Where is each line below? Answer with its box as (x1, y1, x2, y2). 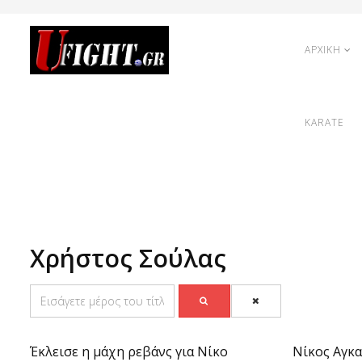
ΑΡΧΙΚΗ (305, 43, 341, 57)
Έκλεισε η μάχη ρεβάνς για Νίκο (30, 343, 228, 360)
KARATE (305, 116, 344, 129)
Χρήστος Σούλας (30, 242, 226, 275)
